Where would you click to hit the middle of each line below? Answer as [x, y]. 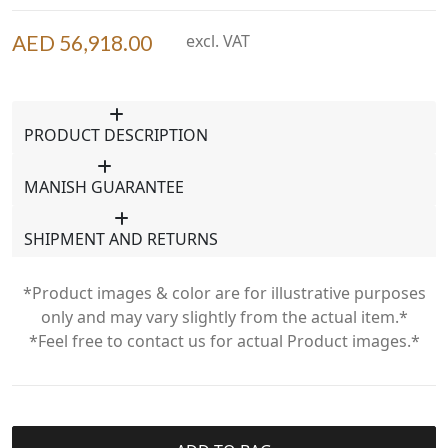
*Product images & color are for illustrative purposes [224, 292]
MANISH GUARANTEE [104, 186]
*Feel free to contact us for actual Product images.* [224, 340]
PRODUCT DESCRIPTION [116, 134]
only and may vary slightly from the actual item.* [224, 316]
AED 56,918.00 [82, 42]
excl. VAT [215, 40]
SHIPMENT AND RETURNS [121, 238]
